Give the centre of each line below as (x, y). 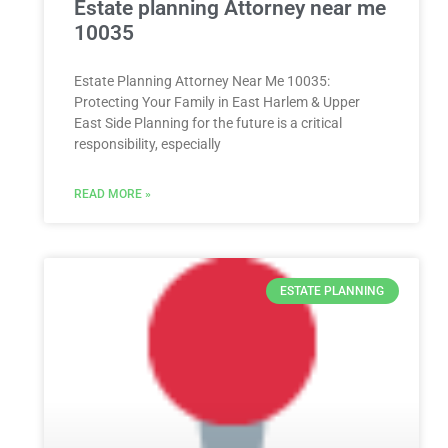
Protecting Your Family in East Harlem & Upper (216, 101)
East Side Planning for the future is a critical (207, 122)
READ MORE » (112, 193)
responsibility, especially (147, 143)
